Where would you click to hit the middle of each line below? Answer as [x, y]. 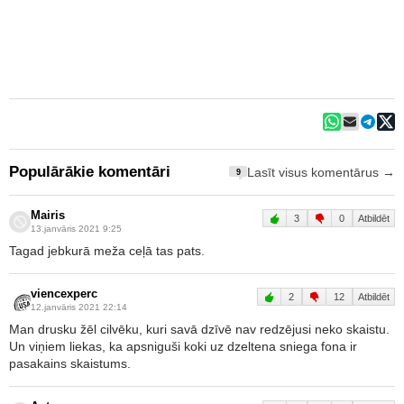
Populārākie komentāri [90, 172]
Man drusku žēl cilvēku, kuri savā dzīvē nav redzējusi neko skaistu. [199, 329]
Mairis [48, 216]
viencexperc [64, 294]
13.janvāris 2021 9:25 [76, 229]
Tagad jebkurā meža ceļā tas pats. [107, 251]
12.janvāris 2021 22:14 [79, 307]
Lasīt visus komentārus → [321, 172]
